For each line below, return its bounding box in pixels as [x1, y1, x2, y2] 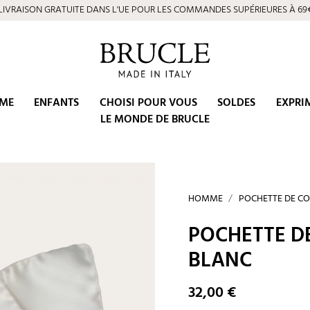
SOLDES [217, 93, 256, 112]
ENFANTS [34, 93, 80, 112]
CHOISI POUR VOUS [99, 93, 197, 112]
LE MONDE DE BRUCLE [100, 110, 210, 129]
